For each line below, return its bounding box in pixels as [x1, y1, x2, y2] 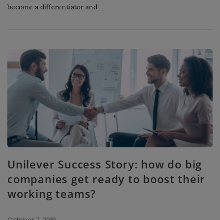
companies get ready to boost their [7, 171, 206, 187]
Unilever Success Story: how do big [7, 157, 202, 172]
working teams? [7, 186, 96, 201]
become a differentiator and [7, 3, 97, 12]
